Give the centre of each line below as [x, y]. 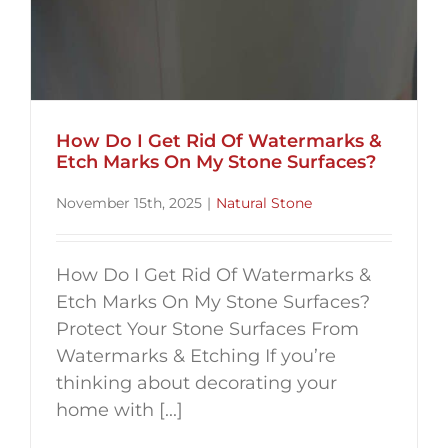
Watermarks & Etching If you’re [196, 355]
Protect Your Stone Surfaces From [207, 328]
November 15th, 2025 [129, 202]
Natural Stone [264, 202]
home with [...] [119, 409]
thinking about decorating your [196, 382]
